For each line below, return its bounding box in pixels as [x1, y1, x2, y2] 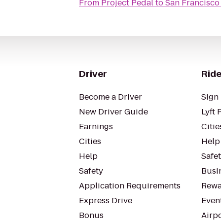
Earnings [79, 121, 113, 132]
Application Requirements [79, 180, 181, 191]
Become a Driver [79, 91, 142, 103]
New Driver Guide [79, 106, 148, 117]
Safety [79, 165, 103, 177]
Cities [79, 136, 101, 147]
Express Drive [79, 195, 132, 206]
